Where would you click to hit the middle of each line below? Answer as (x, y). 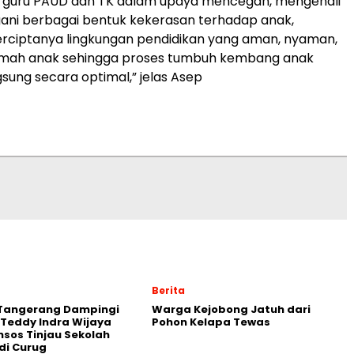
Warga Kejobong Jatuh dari (231, 310)
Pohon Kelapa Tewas (211, 322)
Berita (168, 291)
